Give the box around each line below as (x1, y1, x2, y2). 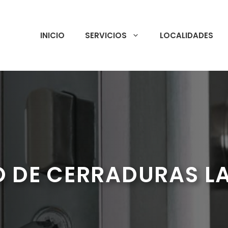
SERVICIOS (85, 30, 127, 41)
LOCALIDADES (160, 30, 213, 41)
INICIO (40, 30, 65, 41)
